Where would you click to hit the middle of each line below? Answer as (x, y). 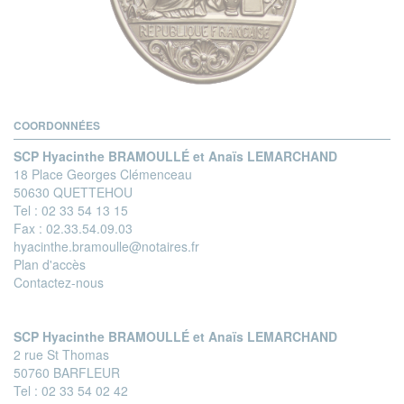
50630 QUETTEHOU (73, 192)
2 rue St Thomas (61, 354)
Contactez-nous (59, 282)
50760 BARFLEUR (67, 372)
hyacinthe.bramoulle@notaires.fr (106, 246)
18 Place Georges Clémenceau (103, 174)
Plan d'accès (50, 264)
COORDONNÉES (57, 125)
